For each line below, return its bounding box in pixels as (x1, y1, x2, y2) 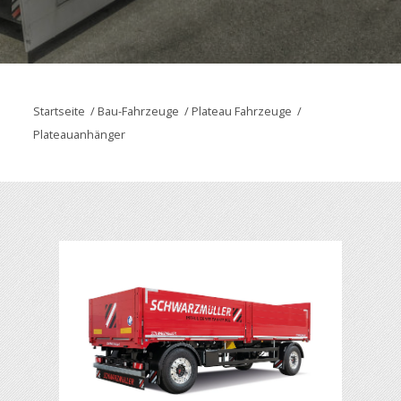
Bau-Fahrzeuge (97, 103, 179, 120)
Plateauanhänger (32, 126, 125, 143)
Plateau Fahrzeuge (191, 103, 292, 120)
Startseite (32, 103, 85, 120)
